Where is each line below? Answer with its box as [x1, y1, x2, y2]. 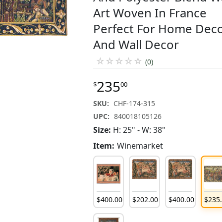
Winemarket [117, 140, 164, 151]
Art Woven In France [93, 4, 207, 21]
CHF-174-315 [113, 98, 156, 108]
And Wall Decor [93, 36, 179, 53]
